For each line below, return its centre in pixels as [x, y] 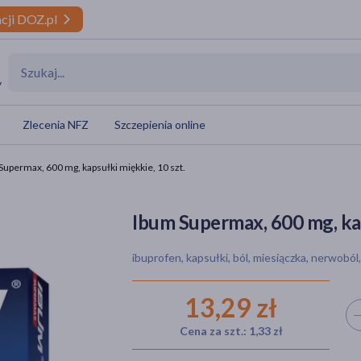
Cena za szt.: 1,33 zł [231, 331]
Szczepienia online [160, 124]
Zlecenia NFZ [56, 124]
